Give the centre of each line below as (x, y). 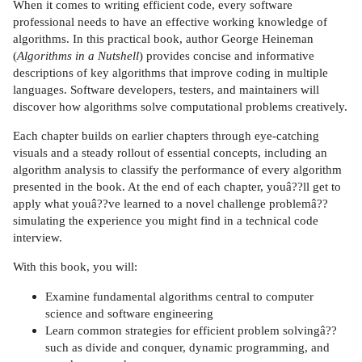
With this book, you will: (75, 267)
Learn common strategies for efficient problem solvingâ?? (191, 330)
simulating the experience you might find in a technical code (166, 221)
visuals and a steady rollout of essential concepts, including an (170, 153)
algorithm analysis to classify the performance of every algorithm (177, 170)
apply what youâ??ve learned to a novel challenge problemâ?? (170, 204)
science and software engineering (129, 313)
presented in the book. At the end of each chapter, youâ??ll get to (177, 187)
